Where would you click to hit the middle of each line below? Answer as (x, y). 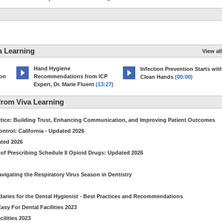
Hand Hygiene (52, 68)
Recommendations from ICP (71, 76)
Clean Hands (157, 77)
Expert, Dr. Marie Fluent (64, 84)
